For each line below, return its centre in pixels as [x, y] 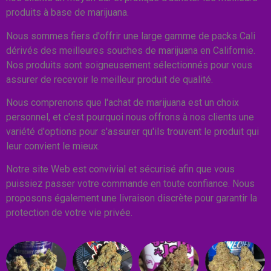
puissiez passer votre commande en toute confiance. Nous [130, 184]
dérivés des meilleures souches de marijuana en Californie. [131, 50]
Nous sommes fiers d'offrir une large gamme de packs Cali [131, 36]
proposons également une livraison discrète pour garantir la [132, 198]
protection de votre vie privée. [69, 213]
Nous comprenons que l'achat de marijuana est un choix [122, 102]
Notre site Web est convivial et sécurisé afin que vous [120, 169]
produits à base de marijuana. [67, 13]
